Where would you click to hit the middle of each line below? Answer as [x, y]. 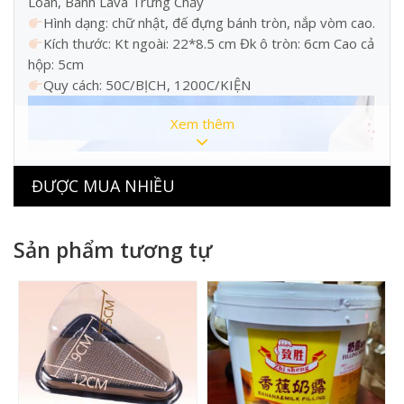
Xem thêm [202, 124]
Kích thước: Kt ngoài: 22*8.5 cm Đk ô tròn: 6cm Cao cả [209, 44]
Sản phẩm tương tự [113, 250]
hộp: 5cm [56, 64]
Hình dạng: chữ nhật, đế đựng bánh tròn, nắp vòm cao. [210, 23]
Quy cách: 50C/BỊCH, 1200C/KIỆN [147, 85]
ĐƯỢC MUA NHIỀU [103, 186]
